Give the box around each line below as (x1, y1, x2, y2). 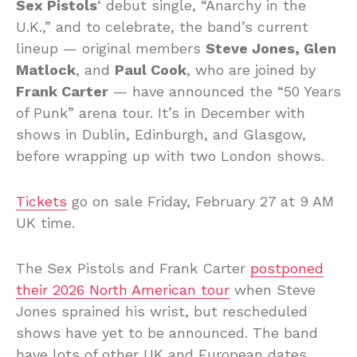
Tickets (16, 193, 67, 210)
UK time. (16, 214, 75, 232)
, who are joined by (186, 61, 316, 79)
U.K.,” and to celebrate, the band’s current (16, 18, 308, 36)
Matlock (16, 61, 76, 79)
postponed (250, 260, 324, 277)
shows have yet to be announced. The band (16, 324, 318, 342)
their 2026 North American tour (16, 281, 229, 299)
